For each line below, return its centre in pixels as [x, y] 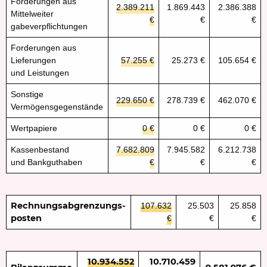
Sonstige [27, 94]
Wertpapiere [34, 128]
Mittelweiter [32, 13]
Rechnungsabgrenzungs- [69, 205]
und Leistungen [40, 72]
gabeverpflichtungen [49, 26]
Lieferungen [34, 60]
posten [27, 218]
